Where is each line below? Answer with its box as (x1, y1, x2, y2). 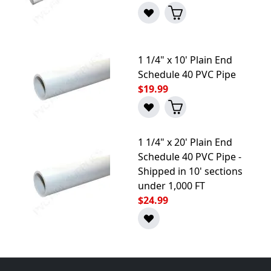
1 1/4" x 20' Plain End (138, 135, 232, 149)
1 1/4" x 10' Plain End (138, 53, 232, 67)
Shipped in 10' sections (138, 164, 243, 178)
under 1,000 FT (138, 178, 205, 192)
